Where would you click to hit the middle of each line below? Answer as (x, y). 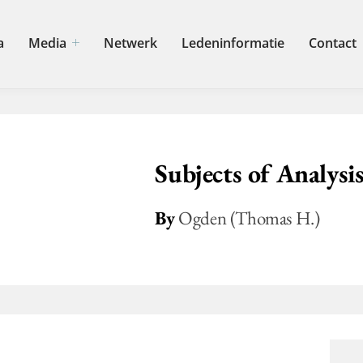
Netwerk (131, 43)
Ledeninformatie (233, 43)
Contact (333, 43)
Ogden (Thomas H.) (249, 218)
